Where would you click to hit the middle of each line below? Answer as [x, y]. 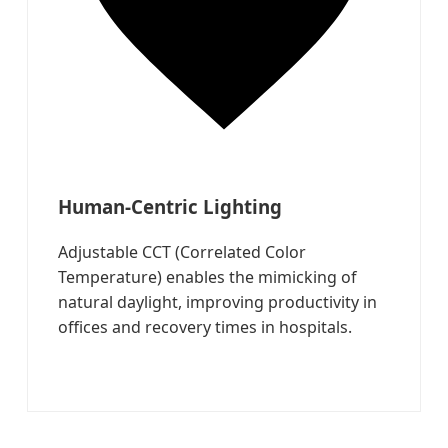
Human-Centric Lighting [170, 207]
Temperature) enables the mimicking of [208, 276]
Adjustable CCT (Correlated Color [182, 251]
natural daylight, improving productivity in [218, 301]
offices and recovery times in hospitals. [205, 326]
